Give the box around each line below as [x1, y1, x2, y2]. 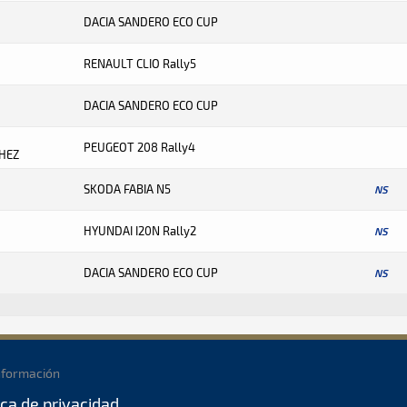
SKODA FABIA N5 [84, 182, 171, 196]
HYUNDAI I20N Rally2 [84, 223, 196, 238]
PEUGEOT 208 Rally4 [84, 140, 195, 154]
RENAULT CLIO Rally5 [84, 56, 196, 71]
